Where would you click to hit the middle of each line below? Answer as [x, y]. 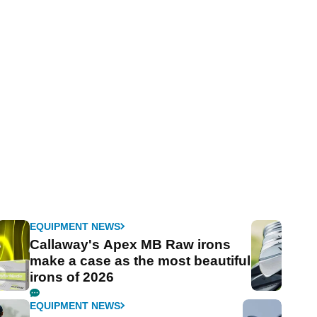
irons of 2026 [72, 277]
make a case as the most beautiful [140, 260]
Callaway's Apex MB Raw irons [131, 244]
